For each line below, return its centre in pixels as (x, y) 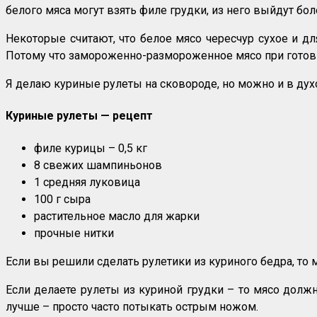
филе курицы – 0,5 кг (91, 148)
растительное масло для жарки (117, 216)
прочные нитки (74, 233)
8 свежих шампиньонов (98, 165)
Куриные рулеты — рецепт (79, 116)
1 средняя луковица (87, 182)
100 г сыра (62, 199)
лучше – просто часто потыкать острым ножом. (132, 306)
